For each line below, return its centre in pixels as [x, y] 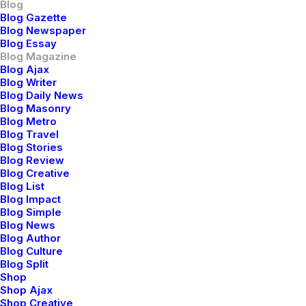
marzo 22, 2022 [58, 194]
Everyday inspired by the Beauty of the [148, 216]
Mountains [59, 232]
